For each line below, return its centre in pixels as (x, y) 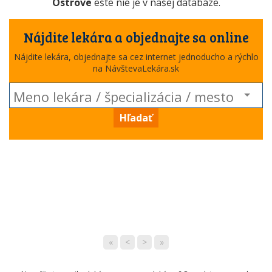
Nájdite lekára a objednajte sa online (136, 37)
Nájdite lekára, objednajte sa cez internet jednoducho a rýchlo (136, 57)
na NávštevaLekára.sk (136, 68)
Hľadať (136, 118)
